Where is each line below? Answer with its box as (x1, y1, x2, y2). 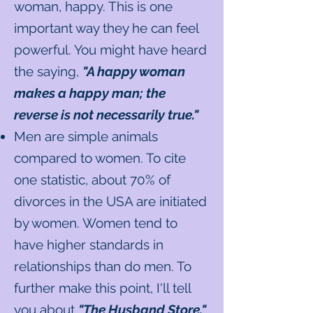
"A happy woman (82, 64, 185, 79)
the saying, (14, 64, 82, 79)
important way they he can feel (14, 20, 198, 36)
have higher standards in (14, 237, 163, 252)
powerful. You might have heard (14, 42, 207, 57)
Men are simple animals (14, 129, 158, 144)
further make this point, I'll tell (14, 280, 191, 296)
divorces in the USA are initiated (14, 194, 207, 209)
